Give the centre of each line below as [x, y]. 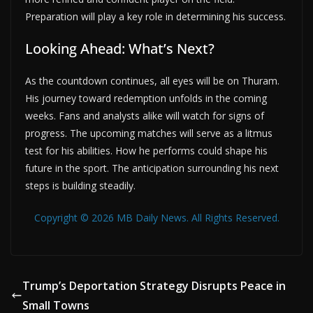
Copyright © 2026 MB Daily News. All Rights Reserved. [156, 217]
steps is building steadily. [80, 185]
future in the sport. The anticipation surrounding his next [152, 168]
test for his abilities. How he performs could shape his [146, 150]
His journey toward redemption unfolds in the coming [146, 98]
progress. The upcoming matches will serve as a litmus [149, 133]
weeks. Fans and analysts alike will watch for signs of [145, 115]
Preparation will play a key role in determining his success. [155, 16]
